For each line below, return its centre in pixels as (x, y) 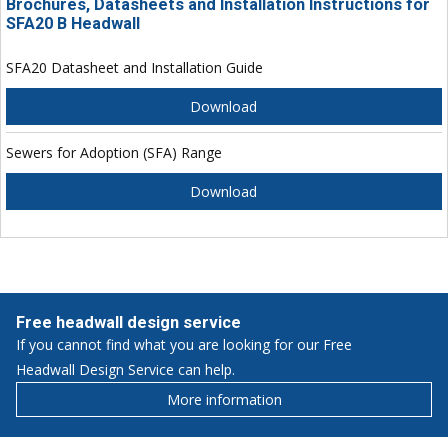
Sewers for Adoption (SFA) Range (113, 153)
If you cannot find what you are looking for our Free (184, 345)
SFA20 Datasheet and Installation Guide (134, 68)
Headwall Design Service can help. (125, 370)
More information (224, 400)
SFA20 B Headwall (72, 24)
